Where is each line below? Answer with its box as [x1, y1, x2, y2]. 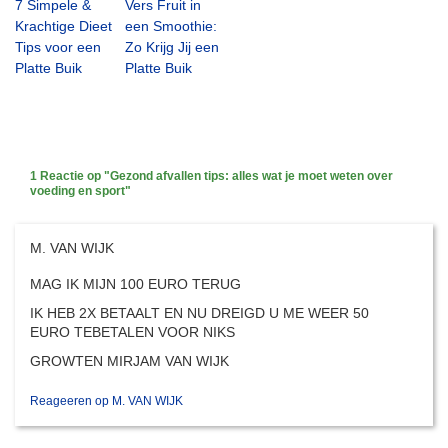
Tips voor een [15, 38, 101, 55]
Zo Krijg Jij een [125, 38, 219, 55]
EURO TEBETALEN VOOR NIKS [30, 323, 235, 340]
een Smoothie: [125, 17, 217, 34]
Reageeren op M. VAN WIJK [30, 393, 183, 408]
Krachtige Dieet [15, 17, 112, 34]
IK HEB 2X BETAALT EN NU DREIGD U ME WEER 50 [30, 304, 369, 321]
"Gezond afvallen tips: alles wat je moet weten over [104, 168, 393, 183]
